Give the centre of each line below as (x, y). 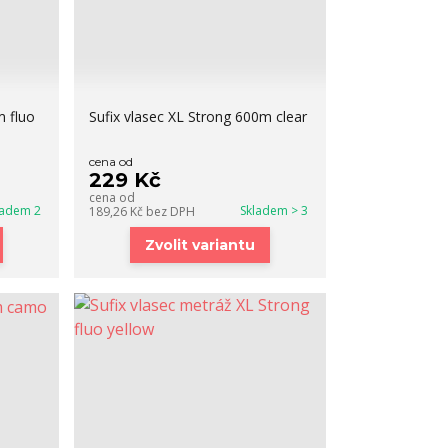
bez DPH (171, 211)
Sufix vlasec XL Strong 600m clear (198, 116)
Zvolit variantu (200, 245)
